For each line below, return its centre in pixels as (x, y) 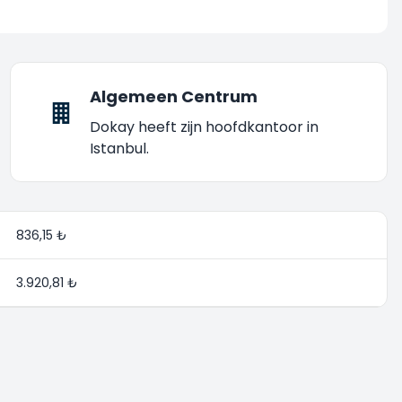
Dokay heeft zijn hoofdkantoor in (204, 127)
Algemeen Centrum (173, 96)
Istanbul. (119, 149)
